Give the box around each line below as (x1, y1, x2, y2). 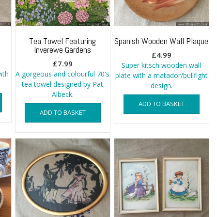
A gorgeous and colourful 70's (15, 69, 110, 78)
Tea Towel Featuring (29, 35, 96, 46)
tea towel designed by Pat (22, 79, 104, 89)
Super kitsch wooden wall (122, 60, 201, 70)
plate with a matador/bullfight (115, 70, 208, 80)
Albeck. (51, 89, 74, 99)
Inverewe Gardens (34, 44, 92, 55)
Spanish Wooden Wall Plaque (114, 35, 209, 46)
